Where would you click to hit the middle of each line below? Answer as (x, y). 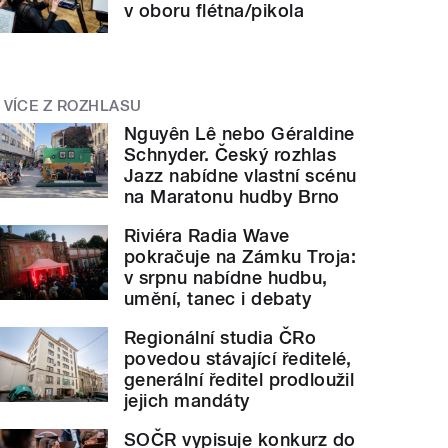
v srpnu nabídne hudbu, (226, 278)
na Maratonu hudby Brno (232, 197)
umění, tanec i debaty (218, 299)
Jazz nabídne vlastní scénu (240, 176)
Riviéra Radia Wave (207, 236)
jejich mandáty (187, 401)
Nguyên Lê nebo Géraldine (239, 134)
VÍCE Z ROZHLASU (72, 105)
